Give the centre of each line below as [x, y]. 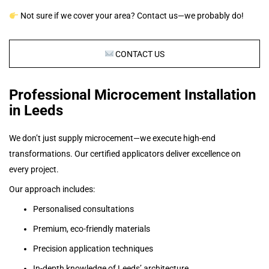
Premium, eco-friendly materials [92, 228]
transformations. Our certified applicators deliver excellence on [125, 153]
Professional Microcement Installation [132, 95]
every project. [34, 169]
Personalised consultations [83, 209]
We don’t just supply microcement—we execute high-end [112, 138]
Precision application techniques [93, 248]
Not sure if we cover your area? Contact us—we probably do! [131, 16]
